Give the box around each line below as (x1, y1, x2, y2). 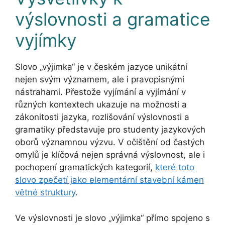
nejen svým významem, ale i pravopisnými (15, 74, 184, 85)
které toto (155, 162, 194, 173)
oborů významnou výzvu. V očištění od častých (15, 137, 204, 148)
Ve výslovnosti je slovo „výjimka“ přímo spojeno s (15, 212, 210, 223)
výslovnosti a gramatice (15, 9, 210, 30)
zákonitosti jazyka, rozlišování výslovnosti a (15, 112, 189, 123)
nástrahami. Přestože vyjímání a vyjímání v (15, 87, 186, 97)
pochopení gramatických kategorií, (15, 162, 155, 173)
